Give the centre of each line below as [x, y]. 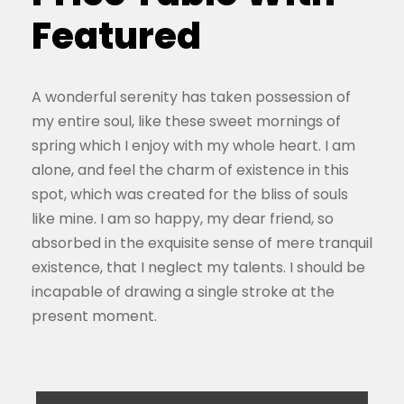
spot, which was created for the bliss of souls [190, 195]
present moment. [94, 317]
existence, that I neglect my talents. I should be [198, 268]
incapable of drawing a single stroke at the [183, 292]
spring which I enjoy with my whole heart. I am [193, 146]
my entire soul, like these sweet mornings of [186, 122]
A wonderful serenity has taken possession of [191, 97]
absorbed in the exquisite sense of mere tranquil [202, 243]
